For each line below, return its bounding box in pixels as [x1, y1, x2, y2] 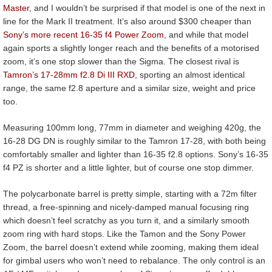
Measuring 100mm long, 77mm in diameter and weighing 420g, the [3, 123, 261, 133]
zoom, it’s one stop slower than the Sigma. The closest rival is [3, 56, 239, 67]
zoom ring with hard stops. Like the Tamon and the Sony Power [3, 229, 246, 239]
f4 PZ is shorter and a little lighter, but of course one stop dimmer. [3, 163, 254, 173]
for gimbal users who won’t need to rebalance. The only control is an [3, 256, 265, 266]
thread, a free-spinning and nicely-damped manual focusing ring [3, 202, 249, 212]
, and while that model [164, 30, 248, 40]
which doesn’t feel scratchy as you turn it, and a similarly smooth [3, 216, 250, 226]
